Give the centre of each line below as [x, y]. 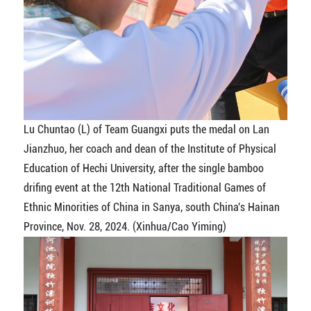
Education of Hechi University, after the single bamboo [143, 168]
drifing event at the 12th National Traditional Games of [144, 187]
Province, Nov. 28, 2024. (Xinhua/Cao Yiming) [125, 226]
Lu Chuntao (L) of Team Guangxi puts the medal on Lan [146, 129]
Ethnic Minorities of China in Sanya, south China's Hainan [151, 207]
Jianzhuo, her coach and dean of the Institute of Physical [150, 149]
